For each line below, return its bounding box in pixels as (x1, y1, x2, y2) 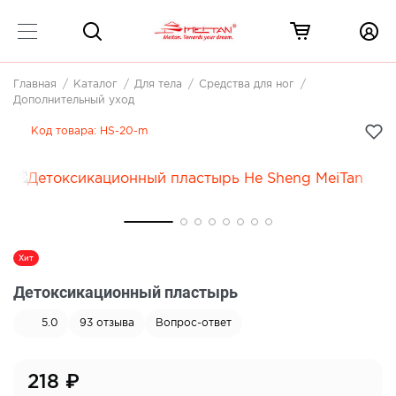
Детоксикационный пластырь (13, 283, 238, 302)
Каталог (73, 80, 118, 89)
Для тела (134, 80, 182, 89)
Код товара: (31, 126, 100, 136)
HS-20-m (100, 126, 148, 136)
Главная (13, 80, 57, 89)
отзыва (93, 318, 134, 329)
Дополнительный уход (13, 95, 134, 105)
